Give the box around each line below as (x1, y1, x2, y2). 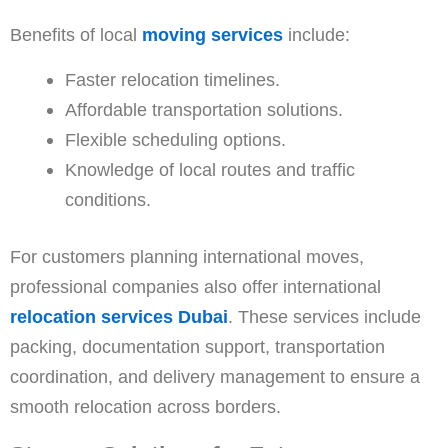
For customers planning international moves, (10, 245, 364, 267)
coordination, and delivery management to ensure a (10, 365, 420, 387)
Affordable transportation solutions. (64, 98, 343, 120)
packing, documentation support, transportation (10, 335, 385, 357)
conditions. (64, 188, 151, 210)
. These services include (228, 305, 421, 327)
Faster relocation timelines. (64, 68, 280, 90)
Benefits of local (10, 23, 142, 45)
